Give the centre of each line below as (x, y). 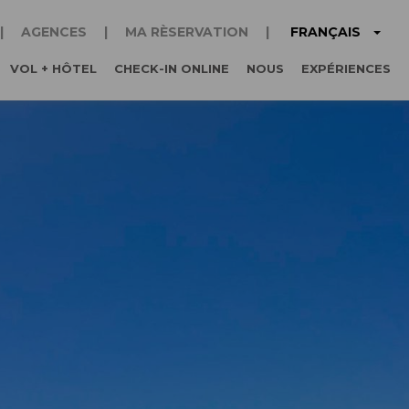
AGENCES (56, 32)
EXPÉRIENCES (346, 68)
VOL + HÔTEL (53, 68)
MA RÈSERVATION (189, 32)
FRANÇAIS (325, 31)
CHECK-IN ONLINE (172, 68)
